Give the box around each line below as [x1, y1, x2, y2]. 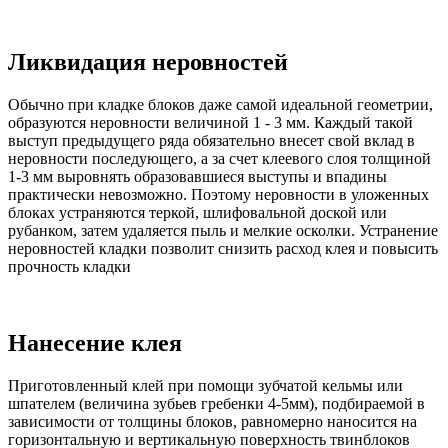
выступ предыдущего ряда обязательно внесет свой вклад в [8, 132, 415, 150]
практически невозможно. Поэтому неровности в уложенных [8, 186, 429, 204]
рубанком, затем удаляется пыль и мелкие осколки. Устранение [8, 222, 438, 240]
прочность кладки [8, 258, 131, 276]
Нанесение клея [8, 329, 182, 356]
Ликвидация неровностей [8, 49, 288, 76]
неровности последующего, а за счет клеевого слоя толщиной [8, 150, 431, 168]
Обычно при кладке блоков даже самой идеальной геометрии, [8, 96, 433, 114]
